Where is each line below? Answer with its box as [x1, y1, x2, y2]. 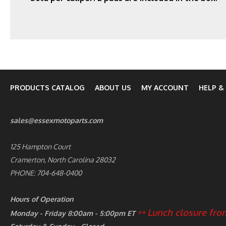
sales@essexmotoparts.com [10, 116, 103, 125]
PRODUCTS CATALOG [10, 83, 85, 92]
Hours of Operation [10, 194, 74, 203]
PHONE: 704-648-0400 [10, 168, 82, 177]
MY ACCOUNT [141, 83, 189, 92]
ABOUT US [95, 83, 131, 92]
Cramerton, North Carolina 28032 [10, 155, 116, 164]
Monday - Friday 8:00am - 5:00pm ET [10, 208, 137, 217]
